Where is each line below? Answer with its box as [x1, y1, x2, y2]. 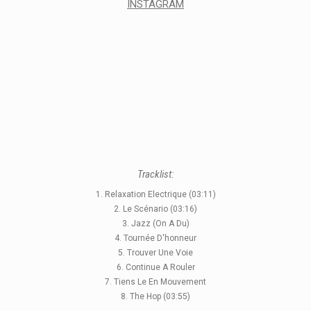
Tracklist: [137, 167, 174, 180]
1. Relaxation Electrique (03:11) [95, 189, 216, 199]
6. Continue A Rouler [116, 262, 195, 272]
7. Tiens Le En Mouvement [105, 276, 206, 287]
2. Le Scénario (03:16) [114, 203, 197, 214]
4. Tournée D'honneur [115, 233, 196, 243]
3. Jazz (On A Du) [121, 218, 190, 228]
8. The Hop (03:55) [121, 291, 190, 301]
